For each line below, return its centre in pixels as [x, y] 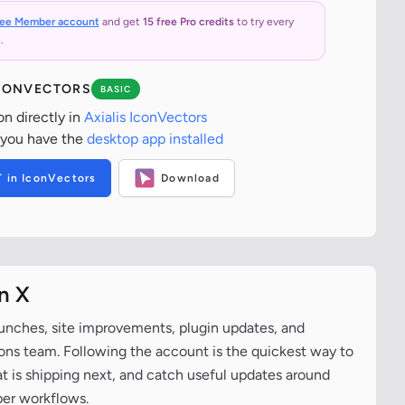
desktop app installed [155, 139]
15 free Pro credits [188, 22]
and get [121, 22]
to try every [264, 22]
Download [190, 178]
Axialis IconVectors [145, 117]
